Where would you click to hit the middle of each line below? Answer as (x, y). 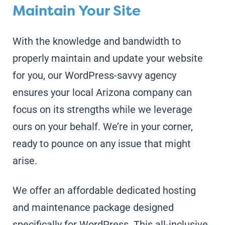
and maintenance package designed (93, 207)
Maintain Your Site (76, 11)
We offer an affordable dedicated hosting (104, 190)
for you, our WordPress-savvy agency (94, 75)
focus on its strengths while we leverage (102, 109)
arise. (25, 160)
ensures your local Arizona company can (102, 92)
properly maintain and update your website (107, 58)
